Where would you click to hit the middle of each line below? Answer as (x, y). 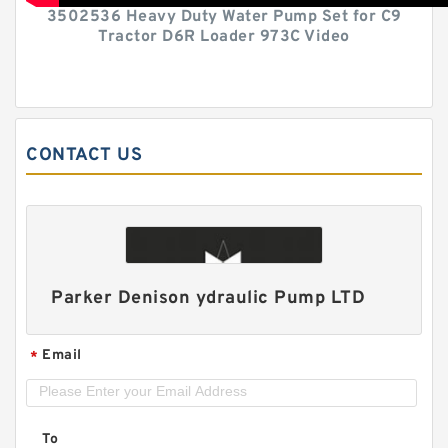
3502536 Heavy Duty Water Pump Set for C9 (224, 17)
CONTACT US (84, 155)
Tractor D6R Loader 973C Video (224, 37)
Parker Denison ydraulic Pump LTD (208, 299)
